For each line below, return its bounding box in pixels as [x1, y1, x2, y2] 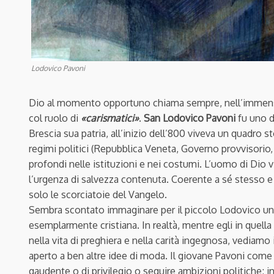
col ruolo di [29, 112, 81, 125]
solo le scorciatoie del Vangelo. [29, 188, 167, 201]
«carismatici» [81, 112, 139, 125]
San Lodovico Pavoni [144, 112, 235, 125]
